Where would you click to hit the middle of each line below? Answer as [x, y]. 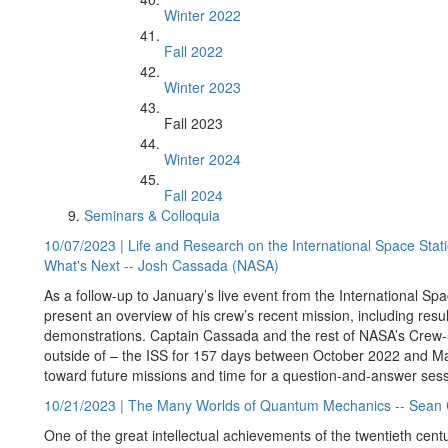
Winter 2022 [202, 15]
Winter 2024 [202, 159]
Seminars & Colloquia [152, 215]
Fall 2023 [193, 123]
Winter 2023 [202, 87]
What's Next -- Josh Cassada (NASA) [161, 265]
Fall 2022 [193, 51]
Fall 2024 [193, 195]
